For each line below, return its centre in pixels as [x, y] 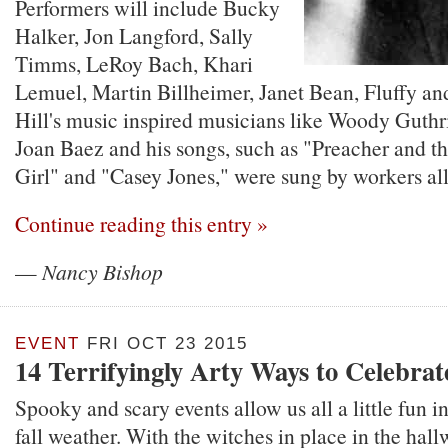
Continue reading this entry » [141, 223]
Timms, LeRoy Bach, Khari [134, 63]
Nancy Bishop [102, 271]
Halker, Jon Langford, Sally [134, 35]
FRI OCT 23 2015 [164, 343]
